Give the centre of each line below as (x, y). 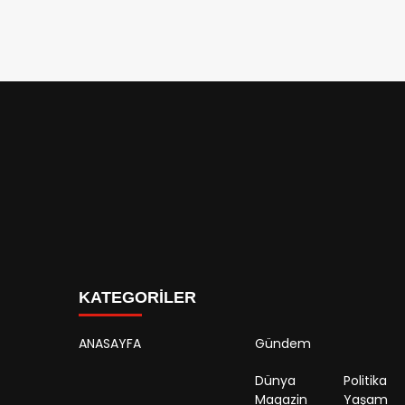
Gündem (283, 344)
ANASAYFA (110, 344)
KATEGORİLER (137, 297)
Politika (365, 381)
